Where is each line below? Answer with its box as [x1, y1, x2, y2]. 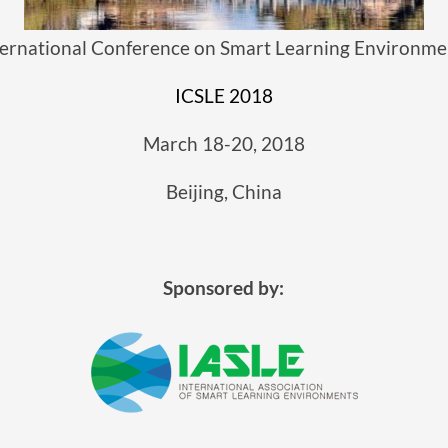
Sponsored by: [163, 276, 285, 300]
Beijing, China [165, 180, 282, 204]
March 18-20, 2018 [142, 132, 305, 156]
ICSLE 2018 [174, 84, 273, 108]
